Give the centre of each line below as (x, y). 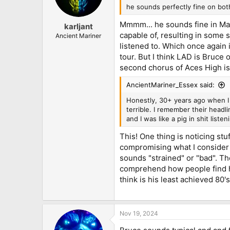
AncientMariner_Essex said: (170, 85)
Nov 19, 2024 (139, 214)
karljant (78, 26)
